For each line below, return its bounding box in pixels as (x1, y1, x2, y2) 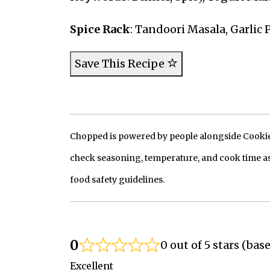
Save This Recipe (74, 57, 167, 71)
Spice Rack (69, 22, 130, 37)
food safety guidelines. (69, 174, 165, 186)
